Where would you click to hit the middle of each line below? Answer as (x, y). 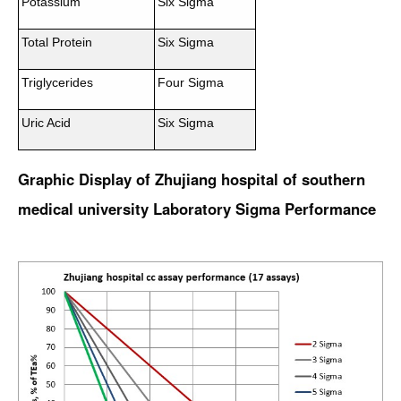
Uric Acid (46, 123)
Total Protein (57, 42)
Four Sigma (191, 82)
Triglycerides (57, 82)
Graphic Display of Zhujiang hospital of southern (192, 179)
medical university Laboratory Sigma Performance (197, 209)
